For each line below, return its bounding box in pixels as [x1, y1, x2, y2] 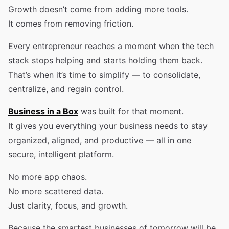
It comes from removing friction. [8, 18, 133, 29]
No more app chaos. [8, 172, 87, 182]
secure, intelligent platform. [8, 149, 114, 159]
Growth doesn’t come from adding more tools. [8, 4, 188, 14]
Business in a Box [8, 106, 78, 117]
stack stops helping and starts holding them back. [8, 55, 202, 65]
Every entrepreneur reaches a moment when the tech [8, 41, 214, 51]
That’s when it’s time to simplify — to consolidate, [8, 70, 200, 80]
